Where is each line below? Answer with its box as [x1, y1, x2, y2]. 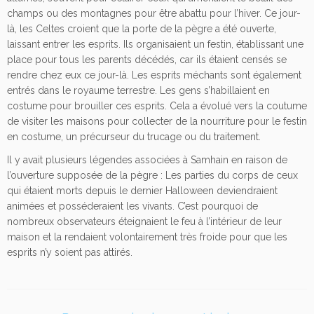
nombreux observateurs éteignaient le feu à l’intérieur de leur [7, 216, 282, 228]
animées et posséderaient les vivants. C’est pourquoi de [7, 200, 258, 212]
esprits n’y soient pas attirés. [7, 247, 132, 259]
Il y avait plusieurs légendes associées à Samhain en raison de [7, 154, 287, 166]
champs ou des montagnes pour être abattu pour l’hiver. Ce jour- [7, 8, 301, 20]
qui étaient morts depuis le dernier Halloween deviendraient [7, 185, 278, 197]
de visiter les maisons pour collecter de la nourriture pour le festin [7, 116, 307, 128]
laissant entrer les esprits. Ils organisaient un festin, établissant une [7, 39, 303, 50]
